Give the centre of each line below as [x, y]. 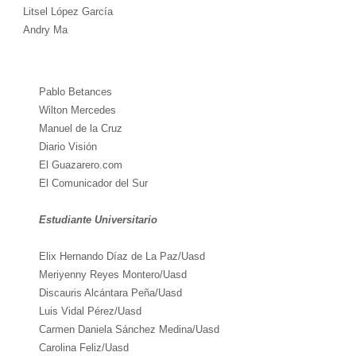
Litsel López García [68, 12]
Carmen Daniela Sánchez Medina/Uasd [129, 330]
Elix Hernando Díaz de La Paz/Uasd [122, 257]
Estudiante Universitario [98, 220]
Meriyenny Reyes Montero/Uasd [112, 275]
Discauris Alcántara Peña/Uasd [110, 293]
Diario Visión [68, 147]
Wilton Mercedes [77, 110]
